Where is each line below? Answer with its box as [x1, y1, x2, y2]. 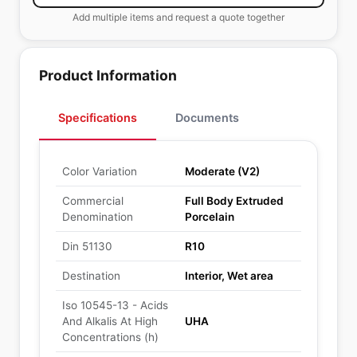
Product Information [39, 67, 177, 84]
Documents [175, 111, 239, 124]
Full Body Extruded [185, 194, 284, 207]
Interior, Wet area [185, 269, 273, 282]
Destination [62, 269, 120, 282]
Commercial [62, 194, 124, 207]
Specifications [58, 111, 137, 124]
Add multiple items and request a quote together [73, 11, 284, 23]
